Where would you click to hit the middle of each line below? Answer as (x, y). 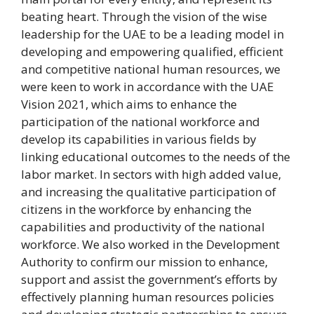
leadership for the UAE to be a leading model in (152, 34)
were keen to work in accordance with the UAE (148, 86)
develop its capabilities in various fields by (139, 139)
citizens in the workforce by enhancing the (136, 209)
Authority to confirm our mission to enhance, (144, 261)
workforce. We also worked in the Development (150, 244)
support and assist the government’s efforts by (149, 279)
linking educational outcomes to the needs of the (156, 156)
